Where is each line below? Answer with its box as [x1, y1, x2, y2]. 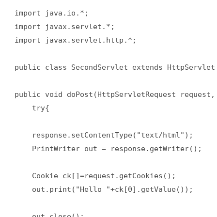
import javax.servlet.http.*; [15, 36, 145, 45]
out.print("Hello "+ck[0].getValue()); [15, 185, 202, 194]
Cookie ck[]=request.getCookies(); [15, 171, 185, 181]
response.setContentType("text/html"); [15, 131, 202, 140]
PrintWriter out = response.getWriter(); [15, 144, 211, 154]
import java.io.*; [15, 9, 97, 18]
